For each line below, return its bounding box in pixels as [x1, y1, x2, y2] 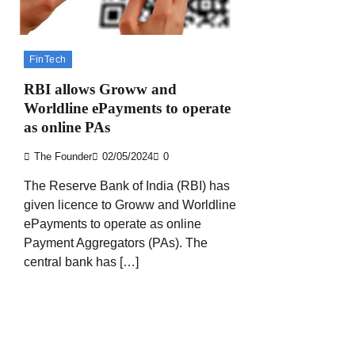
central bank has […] [24, 255, 139, 269]
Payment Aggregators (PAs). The [24, 236, 208, 250]
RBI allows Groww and [24, 81, 177, 98]
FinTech [29, 53, 67, 65]
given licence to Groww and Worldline [24, 198, 236, 212]
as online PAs [24, 119, 110, 136]
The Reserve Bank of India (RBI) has [24, 179, 230, 193]
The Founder [34, 151, 92, 163]
